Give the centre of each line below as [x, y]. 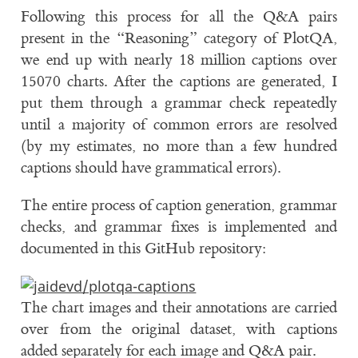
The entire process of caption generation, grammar [179, 206]
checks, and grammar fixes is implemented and [179, 227]
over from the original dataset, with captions [179, 330]
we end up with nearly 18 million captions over [179, 60]
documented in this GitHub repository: [144, 249]
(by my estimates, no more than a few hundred [179, 147]
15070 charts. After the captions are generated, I [179, 82]
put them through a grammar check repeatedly [179, 103]
